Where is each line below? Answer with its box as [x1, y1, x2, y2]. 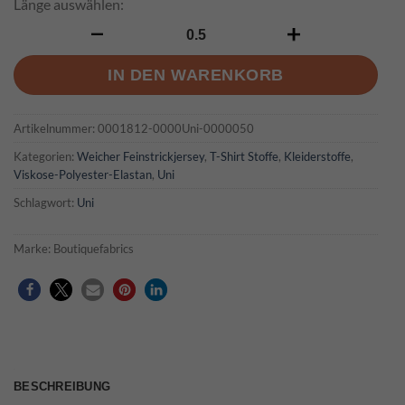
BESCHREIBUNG [14, 379, 111, 393]
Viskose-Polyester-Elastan [14, 166, 152, 182]
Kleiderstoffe [284, 148, 351, 164]
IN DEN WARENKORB [108, 66, 284, 85]
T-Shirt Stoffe [210, 148, 278, 164]
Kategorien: [14, 148, 77, 164]
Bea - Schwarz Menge [13, 17, 145, 33]
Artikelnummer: [14, 120, 98, 136]
